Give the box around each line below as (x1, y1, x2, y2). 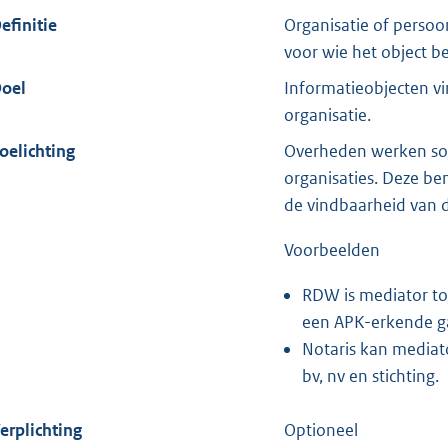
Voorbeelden (283, 239, 380, 262)
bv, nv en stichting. (301, 365, 439, 388)
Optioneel (283, 419, 358, 442)
